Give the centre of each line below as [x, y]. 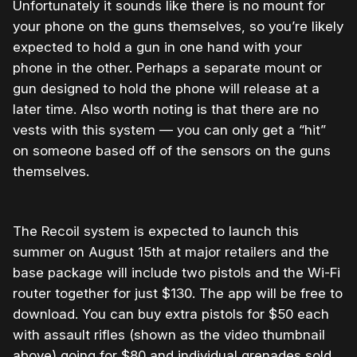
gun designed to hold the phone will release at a [166, 89]
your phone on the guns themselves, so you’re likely [178, 27]
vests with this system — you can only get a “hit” [169, 130]
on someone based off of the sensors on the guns [172, 151]
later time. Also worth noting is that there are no [166, 110]
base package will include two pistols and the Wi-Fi [177, 273]
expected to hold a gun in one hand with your [157, 47]
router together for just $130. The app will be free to [178, 294]
